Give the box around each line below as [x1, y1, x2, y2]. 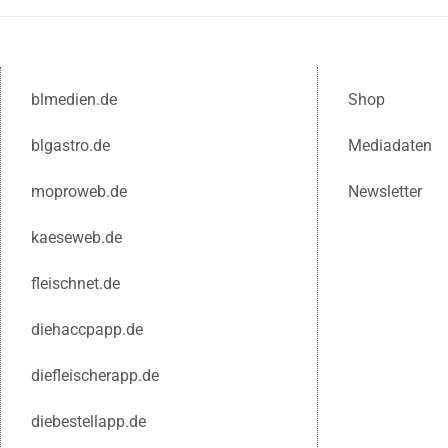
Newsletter [347, 181, 422, 201]
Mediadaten [347, 135, 432, 155]
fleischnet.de [31, 273, 120, 293]
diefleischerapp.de [31, 365, 159, 385]
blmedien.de [31, 89, 117, 109]
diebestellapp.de [31, 411, 146, 431]
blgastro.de [31, 135, 110, 155]
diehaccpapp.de [31, 319, 143, 339]
